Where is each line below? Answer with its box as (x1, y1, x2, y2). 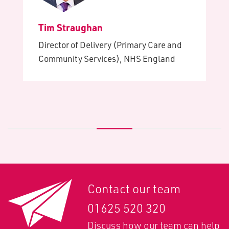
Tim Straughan (38, 21, 103, 34)
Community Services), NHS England (38, 53, 175, 64)
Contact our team (87, 181, 180, 196)
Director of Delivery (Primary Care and (38, 39, 182, 50)
